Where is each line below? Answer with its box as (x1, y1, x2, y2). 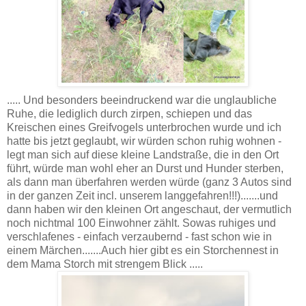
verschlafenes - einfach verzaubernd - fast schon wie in (7, 230, 272, 242)
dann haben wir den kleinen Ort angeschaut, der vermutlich (7, 203, 292, 215)
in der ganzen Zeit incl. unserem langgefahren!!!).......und (7, 189, 278, 201)
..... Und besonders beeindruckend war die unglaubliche (7, 94, 277, 106)
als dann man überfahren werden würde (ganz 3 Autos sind (7, 176, 292, 188)
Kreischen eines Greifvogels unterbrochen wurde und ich (7, 121, 281, 133)
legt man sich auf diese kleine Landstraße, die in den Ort (7, 148, 279, 161)
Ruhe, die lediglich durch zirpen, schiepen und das (7, 107, 252, 120)
